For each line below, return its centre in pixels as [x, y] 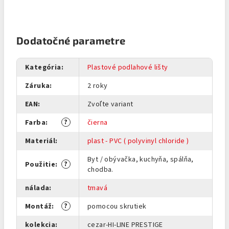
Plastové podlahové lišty [128, 67]
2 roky [98, 86]
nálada [37, 188]
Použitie [40, 165]
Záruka [38, 86]
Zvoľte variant [110, 104]
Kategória [43, 67]
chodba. [100, 170]
